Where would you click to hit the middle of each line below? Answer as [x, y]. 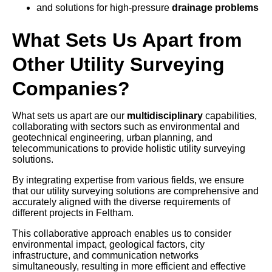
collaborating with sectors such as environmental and [126, 127]
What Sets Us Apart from [127, 40]
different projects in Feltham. [73, 213]
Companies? [71, 89]
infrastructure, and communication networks [105, 256]
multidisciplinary [165, 116]
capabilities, [230, 116]
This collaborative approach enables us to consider [122, 234]
